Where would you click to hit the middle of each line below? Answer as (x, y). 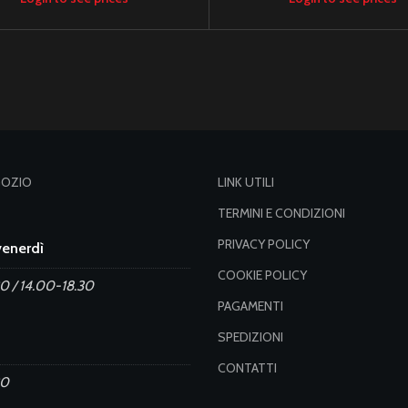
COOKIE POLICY (262, 275)
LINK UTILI (246, 182)
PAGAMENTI (250, 306)
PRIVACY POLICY (264, 244)
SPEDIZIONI (250, 337)
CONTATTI (247, 367)
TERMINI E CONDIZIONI (281, 213)
